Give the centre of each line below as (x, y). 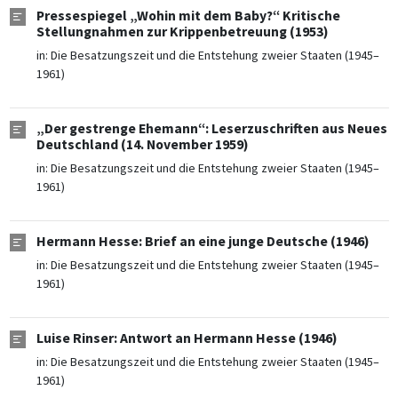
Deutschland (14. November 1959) (142, 145)
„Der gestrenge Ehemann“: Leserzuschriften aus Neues (211, 129)
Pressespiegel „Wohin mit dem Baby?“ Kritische (188, 16)
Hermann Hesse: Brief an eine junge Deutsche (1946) (203, 242)
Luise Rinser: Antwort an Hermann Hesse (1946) (187, 338)
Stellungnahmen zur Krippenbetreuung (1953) (182, 32)
